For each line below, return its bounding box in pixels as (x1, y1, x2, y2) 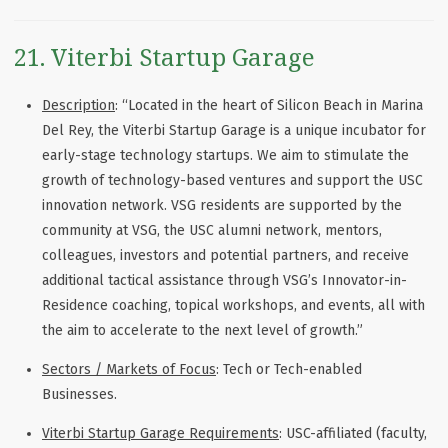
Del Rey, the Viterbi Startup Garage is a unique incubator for (42, 122, 426, 140)
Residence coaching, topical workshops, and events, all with (42, 297, 425, 315)
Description (42, 97, 115, 115)
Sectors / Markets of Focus (42, 361, 216, 379)
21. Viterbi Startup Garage (14, 39, 315, 73)
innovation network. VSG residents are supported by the (42, 197, 402, 215)
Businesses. (42, 386, 117, 404)
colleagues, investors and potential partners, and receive (42, 247, 409, 265)
